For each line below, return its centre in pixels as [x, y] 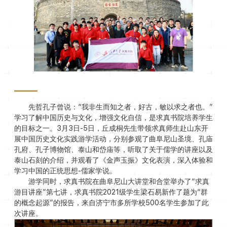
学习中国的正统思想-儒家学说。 [65, 171]
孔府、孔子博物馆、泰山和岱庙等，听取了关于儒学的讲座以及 [113, 149]
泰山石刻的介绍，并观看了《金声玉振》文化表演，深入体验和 [113, 160]
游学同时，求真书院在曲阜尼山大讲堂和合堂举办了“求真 [119, 181]
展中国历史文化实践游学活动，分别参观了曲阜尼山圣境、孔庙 [113, 139]
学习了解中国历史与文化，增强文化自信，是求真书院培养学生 [113, 117]
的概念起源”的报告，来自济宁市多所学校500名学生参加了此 [111, 202]
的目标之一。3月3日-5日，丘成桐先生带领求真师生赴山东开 [111, 128]
